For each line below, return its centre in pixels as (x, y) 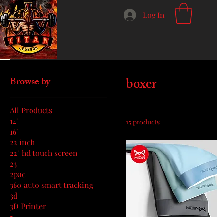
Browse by (30, 83)
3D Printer (28, 206)
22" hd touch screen (44, 153)
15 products (143, 122)
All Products (31, 110)
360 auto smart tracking (51, 185)
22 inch (22, 142)
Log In (154, 15)
